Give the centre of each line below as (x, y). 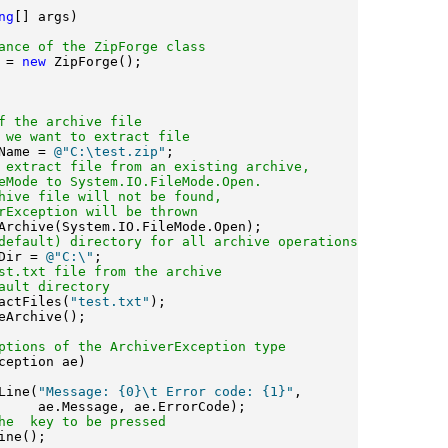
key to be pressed (94, 422)
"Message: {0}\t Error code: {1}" (166, 392)
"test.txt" (110, 302)
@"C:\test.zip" (110, 152)
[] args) (46, 17)
